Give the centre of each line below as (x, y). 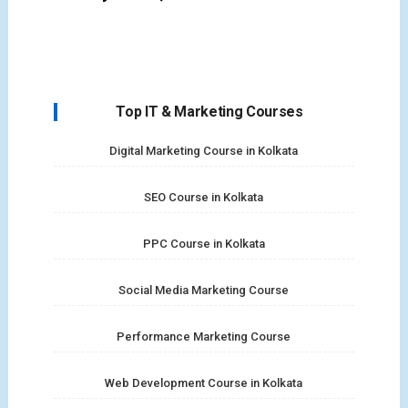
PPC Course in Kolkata (204, 244)
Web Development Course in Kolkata (204, 383)
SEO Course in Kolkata (204, 198)
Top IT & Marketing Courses (209, 112)
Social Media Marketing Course (204, 291)
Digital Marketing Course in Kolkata (204, 151)
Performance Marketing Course (204, 337)
